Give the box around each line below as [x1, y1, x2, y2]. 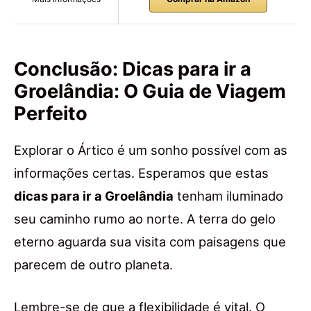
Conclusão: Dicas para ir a [14, 58, 251, 81]
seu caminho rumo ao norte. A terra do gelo [14, 211, 276, 227]
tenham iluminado [174, 188, 283, 204]
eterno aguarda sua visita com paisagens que [14, 234, 286, 250]
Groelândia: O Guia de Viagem [14, 80, 286, 103]
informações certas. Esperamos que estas [14, 165, 269, 181]
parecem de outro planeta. [14, 257, 173, 273]
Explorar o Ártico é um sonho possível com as [14, 142, 287, 158]
